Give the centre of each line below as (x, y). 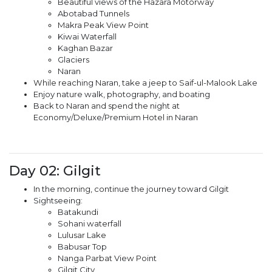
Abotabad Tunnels (93, 13)
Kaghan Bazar (85, 48)
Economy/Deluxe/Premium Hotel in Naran (116, 117)
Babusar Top (82, 247)
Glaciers (73, 59)
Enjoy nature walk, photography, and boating (122, 94)
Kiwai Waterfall (87, 36)
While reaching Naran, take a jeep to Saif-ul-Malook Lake (145, 82)
